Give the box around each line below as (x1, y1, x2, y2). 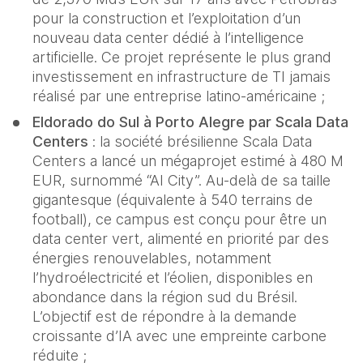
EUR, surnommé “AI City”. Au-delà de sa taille (32, 172, 331, 190)
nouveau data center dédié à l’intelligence (32, 29, 304, 47)
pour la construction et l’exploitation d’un (32, 10, 301, 28)
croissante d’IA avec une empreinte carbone (32, 327, 327, 345)
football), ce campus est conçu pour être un (32, 211, 327, 228)
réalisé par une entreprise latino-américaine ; (32, 88, 325, 105)
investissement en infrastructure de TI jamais (32, 68, 331, 86)
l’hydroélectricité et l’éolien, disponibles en (32, 269, 313, 287)
